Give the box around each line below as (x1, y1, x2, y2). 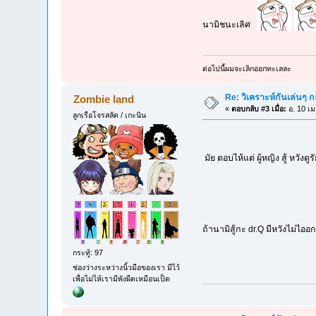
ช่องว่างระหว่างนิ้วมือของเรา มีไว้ (73, 262, 181, 272)
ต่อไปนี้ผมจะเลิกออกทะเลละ (202, 63, 291, 73)
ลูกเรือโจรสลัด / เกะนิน (73, 110, 147, 119)
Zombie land (73, 92, 134, 105)
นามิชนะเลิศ (202, 20, 257, 30)
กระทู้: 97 (73, 248, 104, 257)
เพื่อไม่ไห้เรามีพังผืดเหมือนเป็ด (73, 274, 171, 283)
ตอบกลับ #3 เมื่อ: (231, 104, 287, 113)
